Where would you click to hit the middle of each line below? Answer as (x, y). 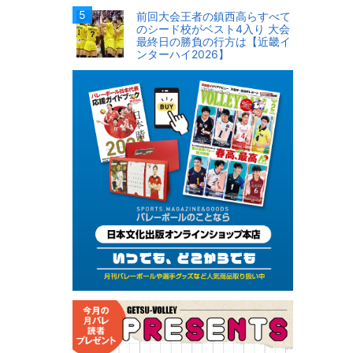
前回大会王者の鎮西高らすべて (214, 17)
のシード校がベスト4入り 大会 (213, 29)
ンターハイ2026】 (183, 54)
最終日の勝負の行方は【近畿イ (214, 42)
